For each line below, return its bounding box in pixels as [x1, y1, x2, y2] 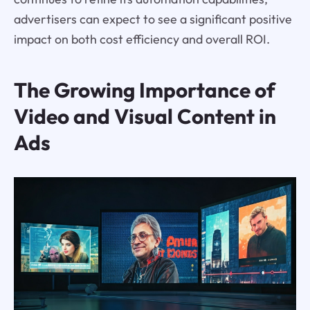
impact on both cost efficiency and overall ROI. [13, 30, 270, 47]
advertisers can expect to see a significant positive [13, 10, 292, 27]
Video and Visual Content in [13, 102, 276, 129]
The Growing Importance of [13, 76, 275, 103]
